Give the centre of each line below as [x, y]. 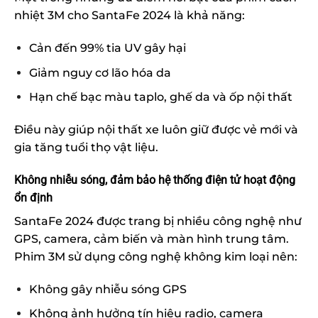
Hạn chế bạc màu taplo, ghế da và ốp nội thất [160, 97]
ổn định [33, 198]
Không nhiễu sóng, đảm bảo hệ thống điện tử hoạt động [155, 180]
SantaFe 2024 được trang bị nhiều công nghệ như [158, 221]
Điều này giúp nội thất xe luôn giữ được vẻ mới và [156, 130]
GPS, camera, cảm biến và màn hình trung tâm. [152, 239]
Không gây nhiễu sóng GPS [108, 289]
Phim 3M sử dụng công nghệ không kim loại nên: [156, 257]
